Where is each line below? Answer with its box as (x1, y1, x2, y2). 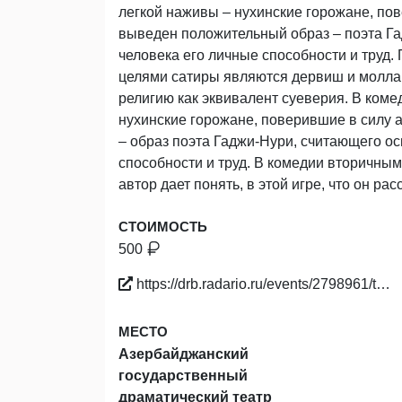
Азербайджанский (118, 346, 249, 363)
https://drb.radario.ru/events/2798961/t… (133, 276, 390, 293)
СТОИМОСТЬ (118, 219, 207, 235)
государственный (118, 368, 248, 384)
